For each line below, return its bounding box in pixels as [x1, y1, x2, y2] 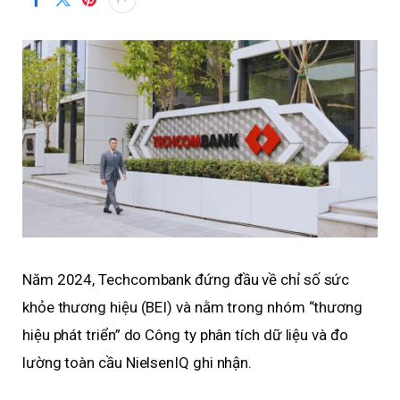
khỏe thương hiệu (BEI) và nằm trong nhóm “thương [22, 298, 362, 317]
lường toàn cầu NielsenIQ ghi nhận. [22, 354, 253, 372]
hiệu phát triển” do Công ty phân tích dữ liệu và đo [22, 326, 348, 345]
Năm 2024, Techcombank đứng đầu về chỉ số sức [22, 271, 350, 289]
